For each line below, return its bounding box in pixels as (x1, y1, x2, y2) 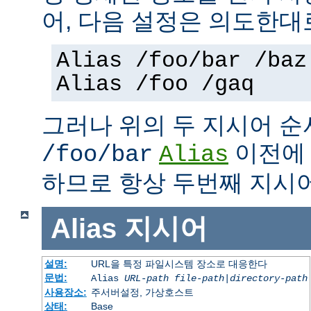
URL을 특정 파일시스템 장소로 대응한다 (90, 258, 267, 270)
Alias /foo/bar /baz (56, 48, 307, 74)
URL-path (124, 273, 169, 285)
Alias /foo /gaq (56, 72, 254, 97)
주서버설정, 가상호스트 (90, 287, 194, 299)
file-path (174, 273, 224, 285)
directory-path (229, 273, 308, 285)
